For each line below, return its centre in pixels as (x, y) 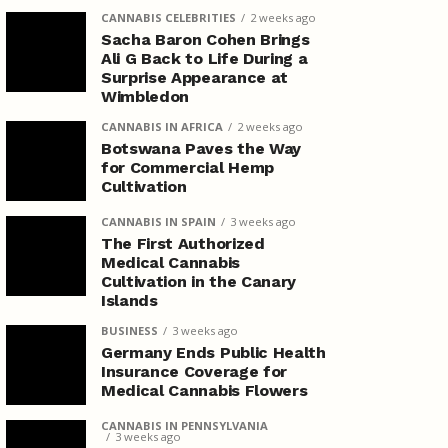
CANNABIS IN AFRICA (162, 126)
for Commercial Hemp (187, 167)
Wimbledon (145, 96)
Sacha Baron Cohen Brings (205, 39)
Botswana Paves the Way (201, 148)
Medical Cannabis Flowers (204, 390)
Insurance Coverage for (194, 371)
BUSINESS (129, 330)
